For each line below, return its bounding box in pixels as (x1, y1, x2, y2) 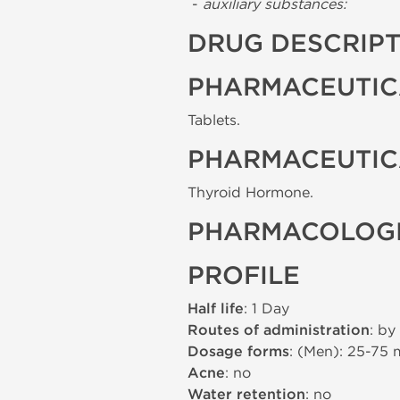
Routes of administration (187, 321, 370, 339)
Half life (187, 300, 244, 318)
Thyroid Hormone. (187, 184, 313, 201)
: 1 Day (244, 300, 289, 317)
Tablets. (187, 112, 240, 129)
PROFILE (187, 261, 300, 291)
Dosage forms (187, 343, 289, 361)
